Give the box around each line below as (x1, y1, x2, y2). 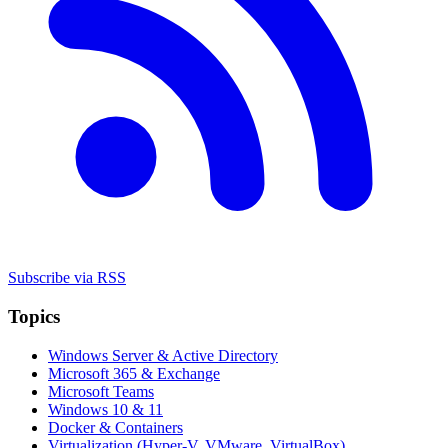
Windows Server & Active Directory (48, 346, 278, 364)
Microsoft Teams (48, 382, 154, 400)
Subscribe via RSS (8, 269, 126, 287)
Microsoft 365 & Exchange (48, 364, 220, 382)
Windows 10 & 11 (48, 400, 163, 418)
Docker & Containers (48, 418, 183, 436)
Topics (8, 305, 60, 327)
